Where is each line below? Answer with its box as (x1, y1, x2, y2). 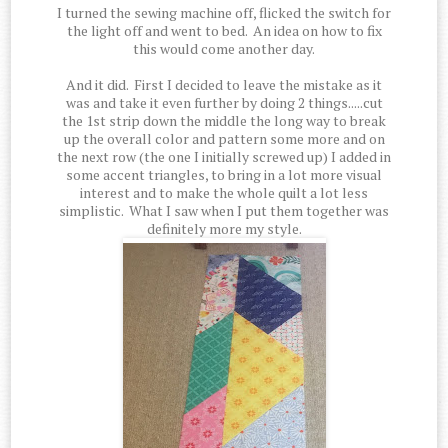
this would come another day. (133, 39, 315, 59)
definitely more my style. (146, 219, 302, 239)
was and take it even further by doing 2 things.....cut (65, 93, 383, 113)
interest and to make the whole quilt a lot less (80, 183, 368, 203)
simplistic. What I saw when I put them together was (59, 201, 389, 221)
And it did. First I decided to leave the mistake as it (66, 75, 382, 95)
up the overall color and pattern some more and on (63, 129, 385, 149)
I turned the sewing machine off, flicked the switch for (57, 3, 391, 23)
